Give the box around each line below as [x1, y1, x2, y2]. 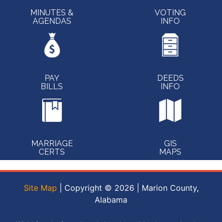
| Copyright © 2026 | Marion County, [56, 182, 199, 193]
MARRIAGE [31, 138, 73, 148]
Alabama [95, 194, 127, 205]
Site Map [23, 182, 57, 193]
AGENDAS [32, 16, 71, 26]
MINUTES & [30, 7, 73, 17]
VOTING [155, 7, 186, 17]
